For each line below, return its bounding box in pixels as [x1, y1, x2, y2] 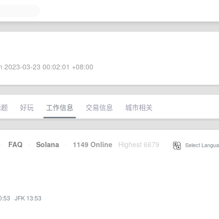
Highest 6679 [118, 139, 159, 149]
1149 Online [67, 139, 112, 149]
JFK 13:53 [15, 194, 42, 202]
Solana [36, 139, 59, 149]
